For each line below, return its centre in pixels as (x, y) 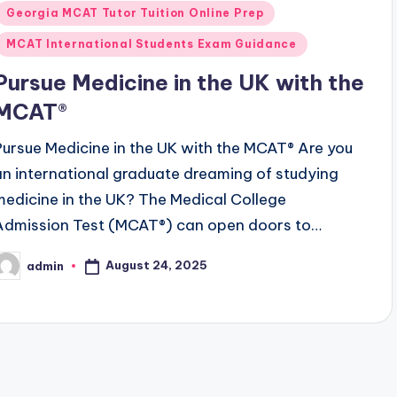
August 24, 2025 (157, 265)
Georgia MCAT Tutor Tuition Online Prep (135, 13)
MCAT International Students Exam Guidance (152, 44)
